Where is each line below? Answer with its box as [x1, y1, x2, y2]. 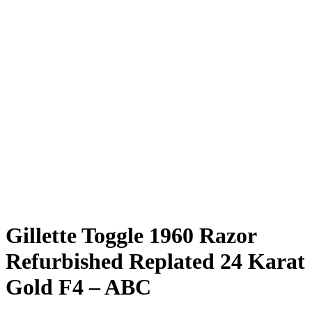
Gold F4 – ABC [6, 274, 151, 300]
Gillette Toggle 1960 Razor [6, 223, 256, 249]
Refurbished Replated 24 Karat [6, 249, 305, 274]
